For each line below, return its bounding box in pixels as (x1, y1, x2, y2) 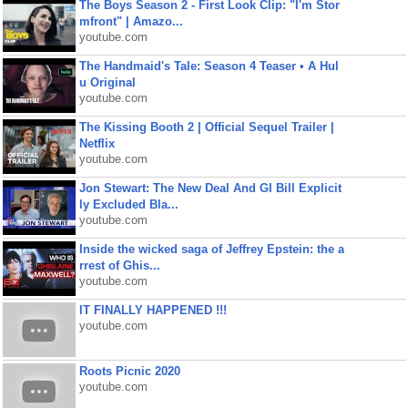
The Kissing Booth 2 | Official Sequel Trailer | (78, 120, 334, 134)
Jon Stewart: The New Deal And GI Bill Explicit (78, 181, 342, 195)
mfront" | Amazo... (78, 15, 183, 28)
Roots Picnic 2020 (78, 364, 180, 378)
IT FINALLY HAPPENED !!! (78, 303, 227, 317)
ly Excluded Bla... (78, 198, 178, 211)
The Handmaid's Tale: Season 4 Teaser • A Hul (78, 59, 339, 73)
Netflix (78, 137, 115, 150)
